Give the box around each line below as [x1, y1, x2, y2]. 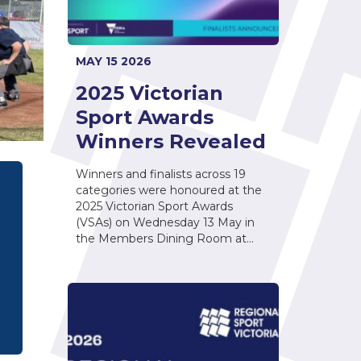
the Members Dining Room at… [75, 230, 254, 246]
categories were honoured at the [75, 182, 262, 197]
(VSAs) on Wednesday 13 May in [75, 214, 255, 230]
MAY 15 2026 [75, 53, 151, 68]
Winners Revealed [75, 129, 266, 153]
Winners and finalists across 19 [75, 166, 246, 181]
